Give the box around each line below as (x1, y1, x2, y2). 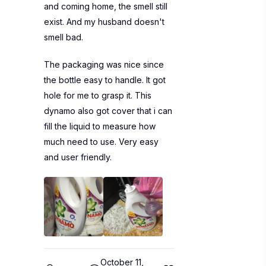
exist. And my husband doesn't (44, 17, 164, 27)
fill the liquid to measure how (44, 121, 156, 131)
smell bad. (44, 32, 83, 42)
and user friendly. (44, 152, 112, 162)
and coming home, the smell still (44, 1, 167, 11)
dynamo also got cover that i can (44, 106, 172, 116)
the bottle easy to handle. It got (44, 75, 166, 85)
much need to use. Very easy (44, 137, 159, 147)
